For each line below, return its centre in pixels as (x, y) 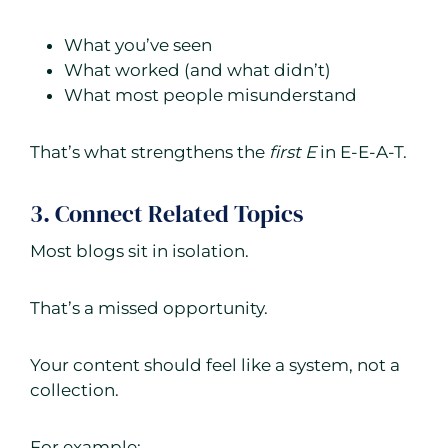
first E (292, 152)
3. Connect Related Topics (166, 214)
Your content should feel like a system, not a (215, 365)
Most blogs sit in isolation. (139, 251)
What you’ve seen (138, 45)
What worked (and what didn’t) (197, 70)
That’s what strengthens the (149, 152)
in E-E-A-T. (361, 152)
